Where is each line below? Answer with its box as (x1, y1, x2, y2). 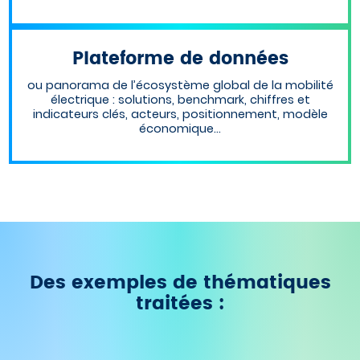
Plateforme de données (72, 50, 288, 68)
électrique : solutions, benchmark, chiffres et (50, 92, 310, 108)
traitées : (136, 295, 224, 314)
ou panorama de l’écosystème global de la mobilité (27, 77, 333, 94)
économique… (139, 121, 221, 137)
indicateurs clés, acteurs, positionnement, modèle (32, 106, 328, 123)
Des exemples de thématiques (29, 274, 331, 293)
